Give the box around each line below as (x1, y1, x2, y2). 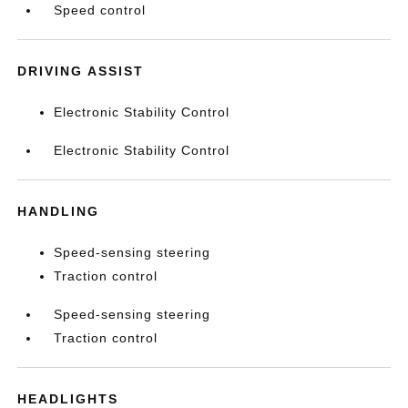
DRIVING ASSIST (17, 63, 145, 78)
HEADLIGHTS (17, 391, 119, 406)
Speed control (54, 2, 147, 17)
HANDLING (17, 203, 100, 219)
